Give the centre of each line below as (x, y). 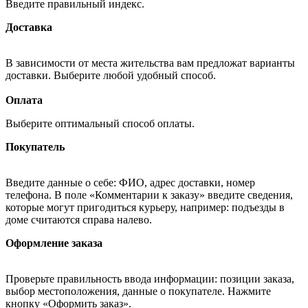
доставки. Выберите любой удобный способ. (112, 75)
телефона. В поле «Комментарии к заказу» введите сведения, (149, 195)
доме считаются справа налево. (79, 219)
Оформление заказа (54, 243)
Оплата (24, 100)
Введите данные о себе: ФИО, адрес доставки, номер (130, 182)
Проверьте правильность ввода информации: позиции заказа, (150, 278)
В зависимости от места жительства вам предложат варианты (150, 63)
